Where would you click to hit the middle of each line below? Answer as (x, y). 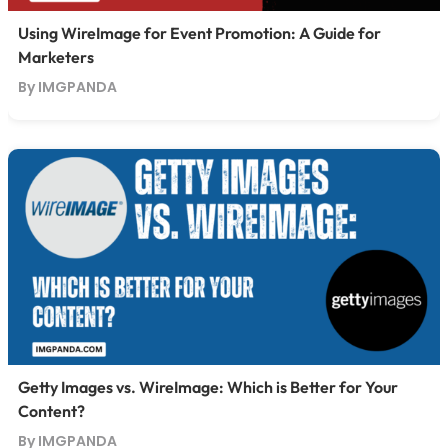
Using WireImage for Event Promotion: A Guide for (199, 33)
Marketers (55, 57)
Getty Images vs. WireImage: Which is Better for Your (207, 387)
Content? (51, 411)
